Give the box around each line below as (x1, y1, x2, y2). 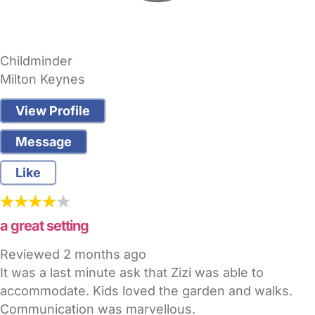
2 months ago (63, 247, 146, 262)
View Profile (15, 103, 90, 119)
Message (15, 134, 72, 150)
